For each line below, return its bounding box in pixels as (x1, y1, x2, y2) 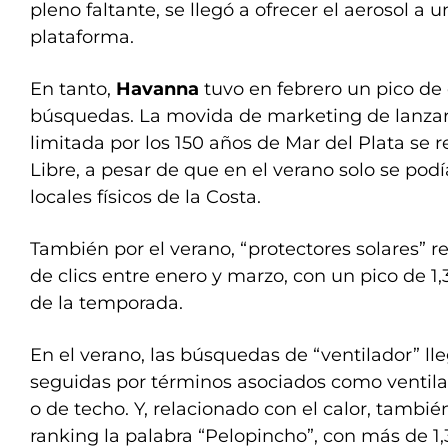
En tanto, (30, 78, 116, 100)
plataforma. (30, 26, 134, 48)
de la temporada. (30, 292, 183, 314)
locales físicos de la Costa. (30, 186, 261, 208)
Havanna (116, 78, 204, 100)
